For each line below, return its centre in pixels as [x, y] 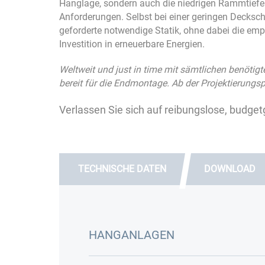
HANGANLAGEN [132, 235]
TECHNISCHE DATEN [122, 169]
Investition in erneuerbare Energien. [132, 44]
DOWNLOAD [230, 169]
